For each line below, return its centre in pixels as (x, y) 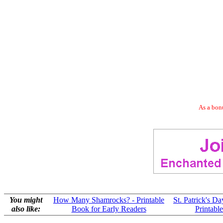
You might (26, 200)
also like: (26, 209)
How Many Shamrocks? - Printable (109, 200)
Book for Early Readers (109, 209)
